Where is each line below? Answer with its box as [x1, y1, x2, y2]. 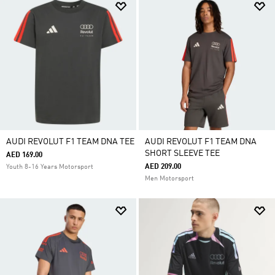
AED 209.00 [145, 163, 181, 171]
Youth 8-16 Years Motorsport [6, 164, 93, 171]
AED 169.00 [6, 152, 42, 159]
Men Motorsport [145, 176, 194, 182]
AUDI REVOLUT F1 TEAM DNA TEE [6, 137, 134, 146]
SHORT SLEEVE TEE [145, 149, 220, 158]
